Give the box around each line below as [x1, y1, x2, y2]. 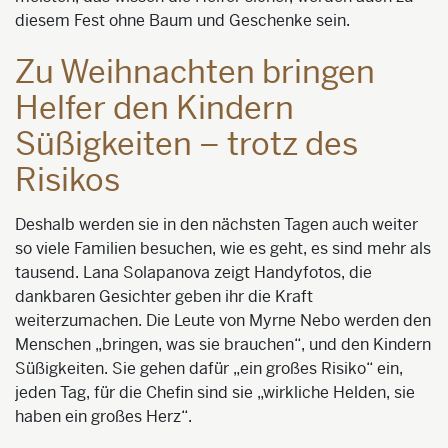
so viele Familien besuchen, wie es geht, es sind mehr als [15, 237, 431, 259]
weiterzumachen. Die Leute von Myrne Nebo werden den [15, 309, 431, 331]
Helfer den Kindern [15, 87, 294, 128]
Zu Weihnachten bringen [15, 51, 375, 92]
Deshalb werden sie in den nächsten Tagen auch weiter [15, 213, 418, 235]
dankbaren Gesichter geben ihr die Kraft [15, 285, 313, 307]
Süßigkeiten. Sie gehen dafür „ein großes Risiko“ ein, [15, 357, 403, 379]
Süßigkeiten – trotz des [15, 123, 358, 164]
